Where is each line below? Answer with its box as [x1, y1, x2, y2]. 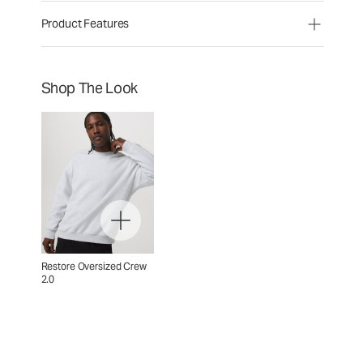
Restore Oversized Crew [41, 259, 147, 272]
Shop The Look [41, 79, 138, 97]
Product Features [41, 16, 130, 31]
